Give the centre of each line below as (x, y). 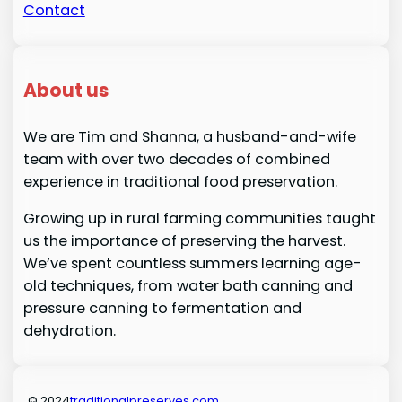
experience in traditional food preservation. (180, 182)
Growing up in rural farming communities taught (199, 219)
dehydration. (69, 331)
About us (66, 90)
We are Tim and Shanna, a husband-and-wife (189, 137)
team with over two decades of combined (176, 160)
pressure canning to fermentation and (162, 309)
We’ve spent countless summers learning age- (192, 264)
